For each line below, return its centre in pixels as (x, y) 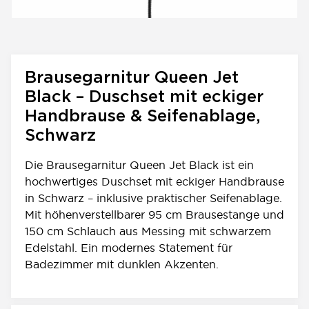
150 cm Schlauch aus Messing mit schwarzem (148, 231)
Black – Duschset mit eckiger (144, 97)
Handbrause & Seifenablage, (143, 117)
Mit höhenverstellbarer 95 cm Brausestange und (154, 215)
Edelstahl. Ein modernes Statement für (129, 248)
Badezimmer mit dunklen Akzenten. (122, 264)
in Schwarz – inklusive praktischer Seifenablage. (153, 198)
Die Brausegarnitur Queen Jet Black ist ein (139, 165)
